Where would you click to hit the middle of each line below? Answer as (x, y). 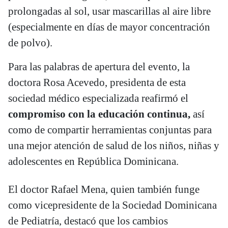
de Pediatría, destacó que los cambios (88, 221)
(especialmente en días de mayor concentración (109, 27)
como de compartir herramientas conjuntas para (110, 130)
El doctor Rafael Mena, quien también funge (104, 189)
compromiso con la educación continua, (99, 114)
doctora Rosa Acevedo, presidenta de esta (97, 82)
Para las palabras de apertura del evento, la (99, 66)
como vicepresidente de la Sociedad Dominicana (112, 205)
